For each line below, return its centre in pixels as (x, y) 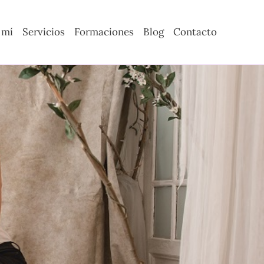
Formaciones (104, 32)
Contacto (195, 32)
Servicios (44, 32)
